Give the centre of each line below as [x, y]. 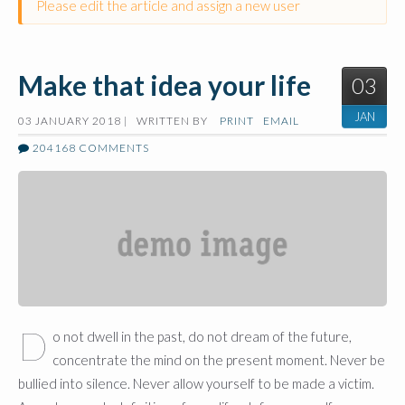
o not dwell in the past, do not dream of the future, [202, 337]
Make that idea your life [165, 85]
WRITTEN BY [174, 121]
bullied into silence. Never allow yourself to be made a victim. [196, 384]
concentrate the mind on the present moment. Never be [219, 360]
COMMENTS [113, 148]
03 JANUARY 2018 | [73, 121]
